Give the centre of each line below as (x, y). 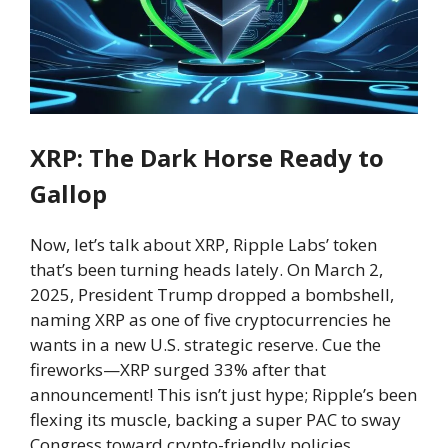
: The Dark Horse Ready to (230, 157)
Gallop (68, 193)
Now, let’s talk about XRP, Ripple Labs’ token (203, 244)
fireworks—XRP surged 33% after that (178, 369)
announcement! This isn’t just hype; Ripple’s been (223, 394)
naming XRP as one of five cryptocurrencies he (210, 319)
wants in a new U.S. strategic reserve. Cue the (205, 344)
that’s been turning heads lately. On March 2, (206, 269)
